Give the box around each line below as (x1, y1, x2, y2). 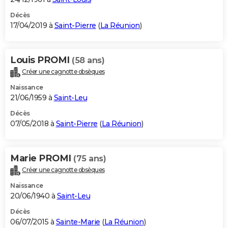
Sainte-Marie (55, 217, 100, 226)
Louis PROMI (10, 54, 72, 66)
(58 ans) (72, 55, 104, 65)
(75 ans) (73, 153, 106, 163)
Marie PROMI (10, 152, 73, 164)
